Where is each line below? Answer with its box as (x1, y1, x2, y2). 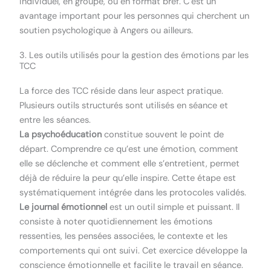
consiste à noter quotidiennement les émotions (19, 215, 213, 227)
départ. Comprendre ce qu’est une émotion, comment (19, 143, 239, 155)
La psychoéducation (19, 128, 102, 140)
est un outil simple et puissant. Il (107, 201, 240, 213)
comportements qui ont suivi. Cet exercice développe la (19, 244, 248, 256)
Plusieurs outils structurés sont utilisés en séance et (19, 99, 229, 111)
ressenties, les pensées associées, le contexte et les (19, 230, 228, 242)
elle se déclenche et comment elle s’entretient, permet (19, 157, 240, 169)
